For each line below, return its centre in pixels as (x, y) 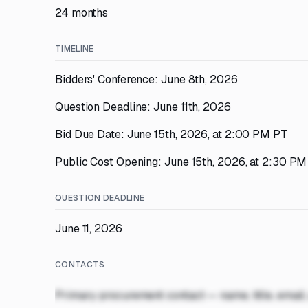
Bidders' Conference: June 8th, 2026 (146, 79)
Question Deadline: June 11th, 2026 (143, 107)
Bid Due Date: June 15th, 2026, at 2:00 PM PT (171, 134)
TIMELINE (75, 49)
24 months (82, 13)
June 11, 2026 (89, 229)
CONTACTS (80, 265)
